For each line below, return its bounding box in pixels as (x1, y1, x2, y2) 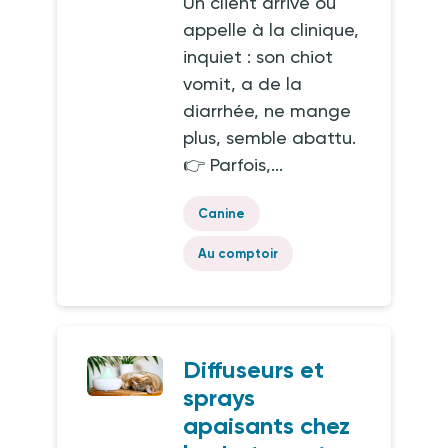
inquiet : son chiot (183, 46, 334, 67)
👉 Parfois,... (183, 154, 284, 175)
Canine (198, 206, 246, 221)
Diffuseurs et (183, 355, 325, 384)
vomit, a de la (183, 73, 303, 94)
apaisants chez (183, 411, 351, 440)
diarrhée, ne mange (183, 100, 352, 121)
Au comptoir (198, 246, 279, 261)
